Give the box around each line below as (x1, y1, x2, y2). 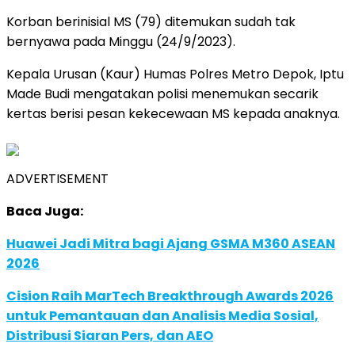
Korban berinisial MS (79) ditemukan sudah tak (6, 12, 296, 31)
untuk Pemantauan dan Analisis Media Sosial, (6, 306, 319, 325)
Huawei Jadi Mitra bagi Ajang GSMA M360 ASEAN (6, 234, 335, 253)
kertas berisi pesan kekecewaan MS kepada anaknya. (6, 104, 340, 123)
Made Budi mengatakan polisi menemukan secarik (6, 84, 319, 103)
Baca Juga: (6, 201, 83, 220)
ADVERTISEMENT (6, 169, 109, 188)
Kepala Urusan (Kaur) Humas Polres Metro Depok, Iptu (6, 64, 344, 83)
